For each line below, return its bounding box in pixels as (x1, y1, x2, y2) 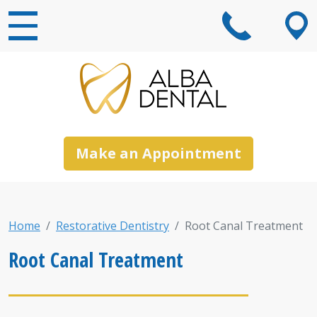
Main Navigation (8, 49, 126, 74)
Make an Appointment (76, 144, 241, 163)
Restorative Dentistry (56, 218, 169, 234)
